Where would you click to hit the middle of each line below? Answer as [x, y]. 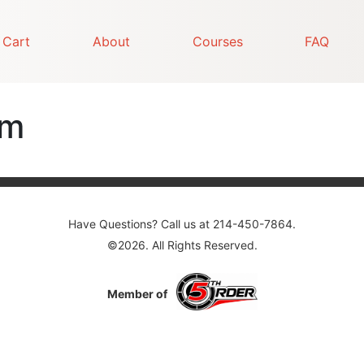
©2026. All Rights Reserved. [182, 245]
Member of [138, 293]
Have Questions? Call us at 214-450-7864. [182, 224]
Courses [217, 41]
